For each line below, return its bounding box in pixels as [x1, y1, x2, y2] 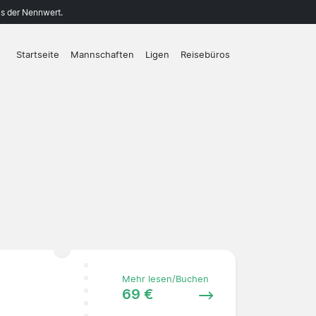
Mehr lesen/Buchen [121, 273, 209, 284]
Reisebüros [181, 49, 230, 61]
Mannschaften [71, 49, 134, 61]
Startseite [16, 49, 59, 61]
